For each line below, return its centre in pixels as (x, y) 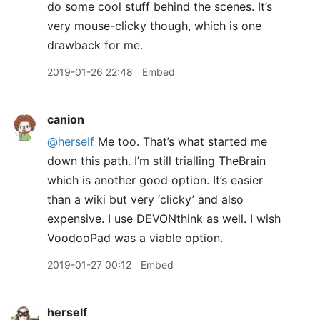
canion (66, 119)
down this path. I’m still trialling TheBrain (156, 161)
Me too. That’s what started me (181, 141)
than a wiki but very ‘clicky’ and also (145, 199)
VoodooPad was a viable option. (135, 238)
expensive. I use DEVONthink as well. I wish (164, 219)
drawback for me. (95, 45)
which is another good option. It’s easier (155, 180)
